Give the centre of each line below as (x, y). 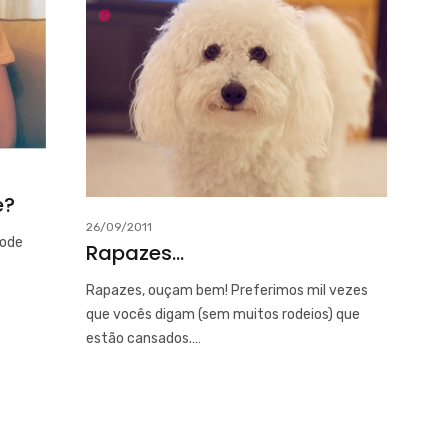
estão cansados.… (143, 338)
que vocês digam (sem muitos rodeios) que (223, 314)
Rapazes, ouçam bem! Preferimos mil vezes (227, 290)
